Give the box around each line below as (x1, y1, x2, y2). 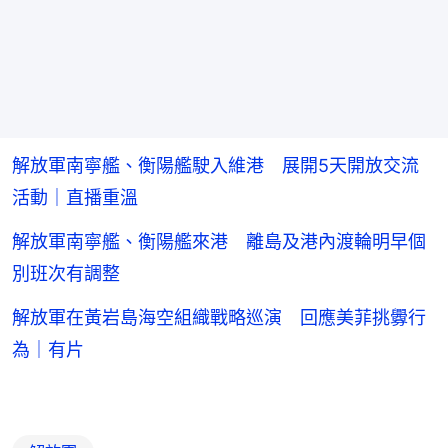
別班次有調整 (12, 262, 120, 284)
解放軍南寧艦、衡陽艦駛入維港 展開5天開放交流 (12, 154, 419, 176)
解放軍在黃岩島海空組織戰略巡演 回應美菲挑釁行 (12, 306, 426, 328)
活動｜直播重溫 (12, 186, 138, 208)
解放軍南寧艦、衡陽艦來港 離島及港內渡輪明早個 (12, 230, 426, 252)
